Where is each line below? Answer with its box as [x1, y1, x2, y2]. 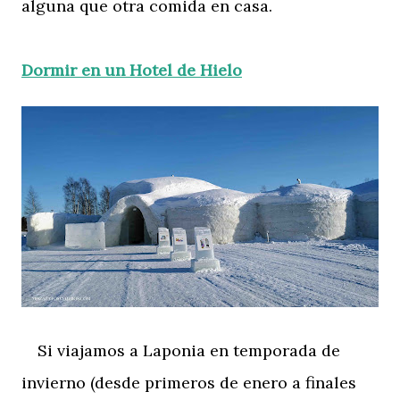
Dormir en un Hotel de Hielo [21, 59, 242, 80]
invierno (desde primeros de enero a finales [21, 371, 356, 393]
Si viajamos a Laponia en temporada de [21, 339, 340, 361]
